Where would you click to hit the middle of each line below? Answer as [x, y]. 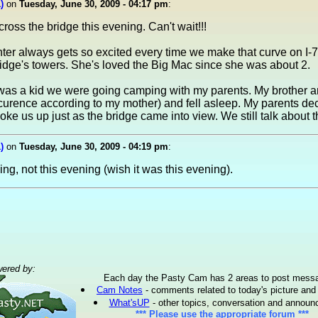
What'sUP [129, 303]
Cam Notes [120, 290]
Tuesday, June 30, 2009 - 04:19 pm [94, 147]
